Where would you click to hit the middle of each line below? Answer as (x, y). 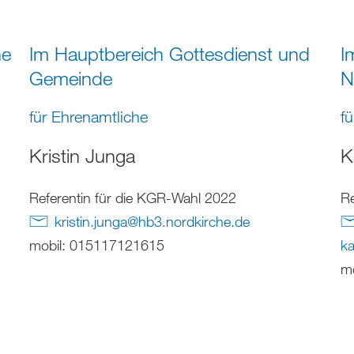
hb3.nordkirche (185, 221)
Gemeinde (71, 78)
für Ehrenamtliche (89, 116)
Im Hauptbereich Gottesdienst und (170, 53)
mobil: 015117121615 (97, 245)
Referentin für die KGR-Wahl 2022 (133, 197)
